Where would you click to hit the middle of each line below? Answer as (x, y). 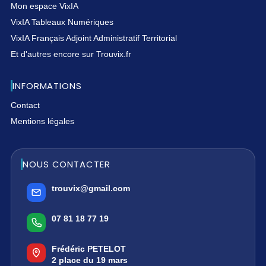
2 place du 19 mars (90, 260)
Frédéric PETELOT (89, 248)
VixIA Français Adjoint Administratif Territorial (94, 38)
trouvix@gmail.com (91, 188)
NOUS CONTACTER (66, 164)
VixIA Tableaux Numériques (62, 22)
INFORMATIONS (47, 85)
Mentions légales (42, 121)
